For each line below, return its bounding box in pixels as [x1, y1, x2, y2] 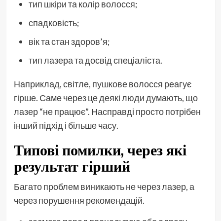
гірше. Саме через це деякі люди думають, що [13, 92, 198, 103]
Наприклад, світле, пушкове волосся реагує [13, 78, 191, 89]
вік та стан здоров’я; [28, 36, 110, 47]
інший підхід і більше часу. [13, 119, 118, 131]
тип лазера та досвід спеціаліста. [28, 54, 162, 66]
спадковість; [28, 17, 79, 28]
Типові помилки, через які [13, 140, 186, 160]
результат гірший [13, 156, 130, 176]
